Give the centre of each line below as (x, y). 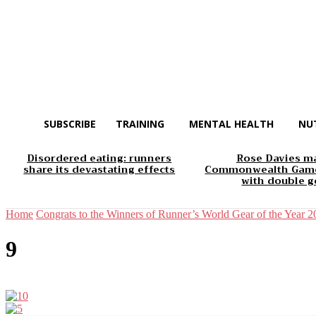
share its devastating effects (99, 170)
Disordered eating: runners (99, 158)
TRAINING (140, 124)
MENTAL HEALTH (231, 124)
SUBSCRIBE (70, 124)
